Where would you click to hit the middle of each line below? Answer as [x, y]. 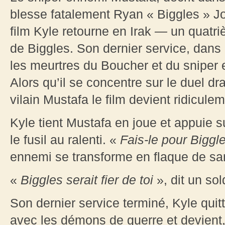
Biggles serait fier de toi [87, 180]
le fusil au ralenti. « [65, 140]
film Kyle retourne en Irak [82, 31]
